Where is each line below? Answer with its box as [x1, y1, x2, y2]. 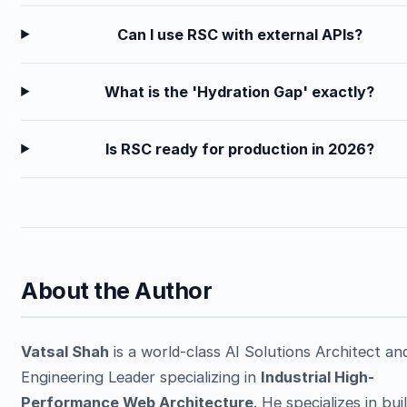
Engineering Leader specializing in [21, 368, 262, 387]
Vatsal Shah [21, 342, 110, 362]
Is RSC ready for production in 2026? [104, 139, 374, 158]
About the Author [21, 277, 213, 305]
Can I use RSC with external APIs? [116, 25, 362, 44]
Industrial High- [261, 368, 375, 387]
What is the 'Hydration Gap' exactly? [104, 82, 375, 101]
